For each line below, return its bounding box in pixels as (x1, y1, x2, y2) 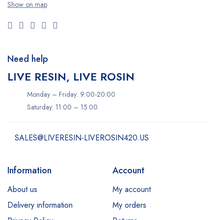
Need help (7, 53, 48, 65)
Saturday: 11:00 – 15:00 (27, 102, 98, 112)
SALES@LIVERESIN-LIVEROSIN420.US (15, 132, 149, 143)
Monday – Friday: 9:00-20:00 (27, 89, 115, 99)
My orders (112, 199, 146, 211)
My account (112, 184, 151, 195)
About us (7, 184, 37, 195)
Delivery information (7, 199, 73, 211)
